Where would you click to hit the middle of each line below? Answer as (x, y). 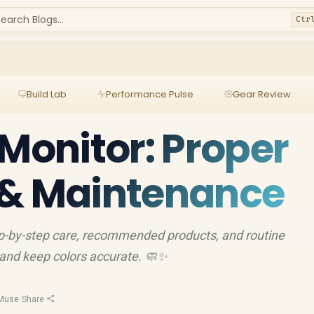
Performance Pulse (149, 94)
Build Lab (46, 94)
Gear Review (261, 94)
